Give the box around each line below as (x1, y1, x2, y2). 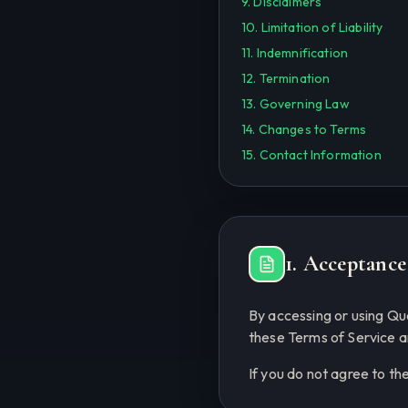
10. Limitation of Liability (241, 19, 383, 36)
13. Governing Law (241, 96, 350, 112)
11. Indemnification (241, 45, 349, 61)
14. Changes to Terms (241, 121, 367, 138)
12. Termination (241, 70, 331, 87)
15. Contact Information (241, 147, 382, 163)
